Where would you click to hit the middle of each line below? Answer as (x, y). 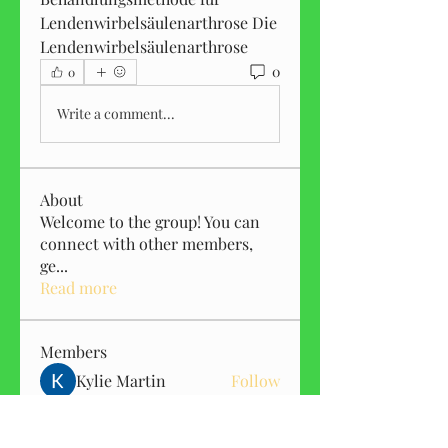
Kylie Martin (121, 380)
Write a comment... (116, 114)
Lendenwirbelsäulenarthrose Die (158, 22)
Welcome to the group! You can (150, 221)
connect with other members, (146, 243)
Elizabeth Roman (137, 416)
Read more (78, 287)
